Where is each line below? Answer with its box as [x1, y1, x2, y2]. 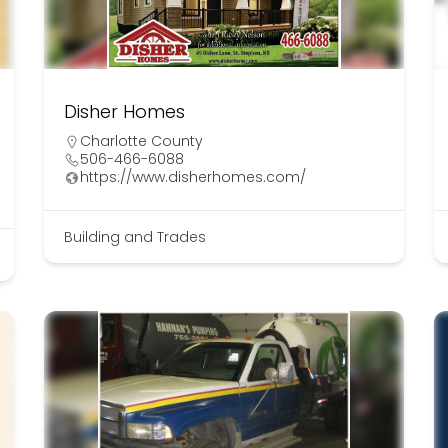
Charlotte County [79, 131, 203, 152]
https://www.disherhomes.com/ [79, 167, 306, 188]
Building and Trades [63, 227, 206, 248]
